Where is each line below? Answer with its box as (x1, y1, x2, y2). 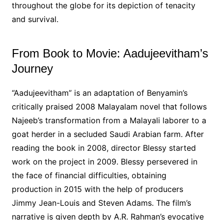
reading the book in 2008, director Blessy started (11, 142, 196, 153)
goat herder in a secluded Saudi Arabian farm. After (11, 129, 204, 139)
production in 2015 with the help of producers (11, 184, 183, 194)
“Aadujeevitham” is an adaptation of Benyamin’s (11, 87, 188, 98)
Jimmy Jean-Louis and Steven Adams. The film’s (11, 197, 191, 208)
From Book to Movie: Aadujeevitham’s (11, 46, 208, 60)
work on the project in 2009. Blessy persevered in (11, 156, 197, 166)
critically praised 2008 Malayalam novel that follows (11, 101, 207, 111)
